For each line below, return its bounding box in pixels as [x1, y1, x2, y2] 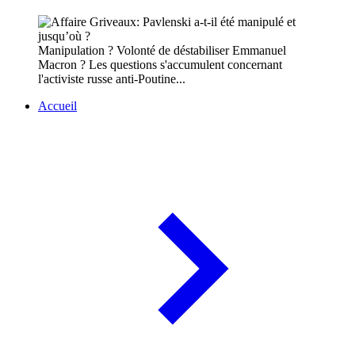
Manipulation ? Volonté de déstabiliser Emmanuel [38, 44, 286, 58]
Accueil [38, 99, 77, 113]
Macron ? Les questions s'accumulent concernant [38, 58, 282, 72]
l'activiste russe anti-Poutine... [38, 72, 185, 86]
